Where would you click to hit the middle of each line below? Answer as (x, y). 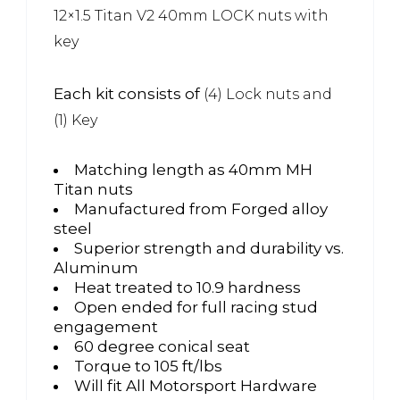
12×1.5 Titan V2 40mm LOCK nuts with (191, 15)
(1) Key (75, 120)
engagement (106, 326)
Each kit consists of (129, 93)
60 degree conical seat (162, 346)
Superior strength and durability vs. (209, 248)
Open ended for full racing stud (196, 307)
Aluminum (96, 267)
